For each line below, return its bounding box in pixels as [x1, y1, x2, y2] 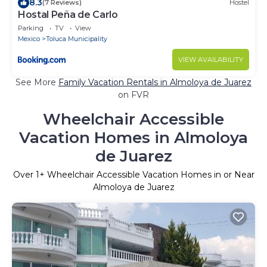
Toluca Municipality [46, 34, 107, 43]
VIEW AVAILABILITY [178, 55, 243, 64]
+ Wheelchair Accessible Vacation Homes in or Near [39, 169, 254, 180]
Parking [18, 23, 44, 32]
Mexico [18, 34, 40, 43]
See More [15, 76, 58, 88]
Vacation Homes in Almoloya [19, 128, 248, 147]
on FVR [118, 89, 149, 100]
